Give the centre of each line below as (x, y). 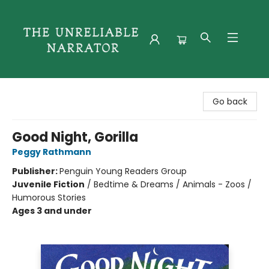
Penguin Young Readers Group (123, 171)
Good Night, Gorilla (75, 137)
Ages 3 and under (52, 211)
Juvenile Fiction (48, 184)
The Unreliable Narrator (57, 88)
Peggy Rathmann (52, 152)
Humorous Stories (49, 198)
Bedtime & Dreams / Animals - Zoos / (173, 184)
